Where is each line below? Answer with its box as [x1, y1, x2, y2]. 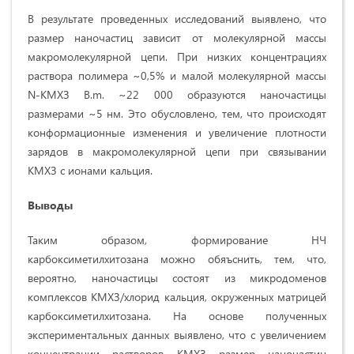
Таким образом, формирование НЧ [28, 232, 326, 248]
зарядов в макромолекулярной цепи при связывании [28, 144, 326, 160]
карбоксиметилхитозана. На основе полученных [28, 308, 326, 324]
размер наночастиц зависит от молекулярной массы [28, 30, 326, 46]
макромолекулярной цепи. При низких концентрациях [28, 49, 326, 65]
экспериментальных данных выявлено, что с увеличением [28, 327, 326, 343]
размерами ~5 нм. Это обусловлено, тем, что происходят [28, 106, 326, 122]
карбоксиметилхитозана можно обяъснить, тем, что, [28, 251, 326, 267]
